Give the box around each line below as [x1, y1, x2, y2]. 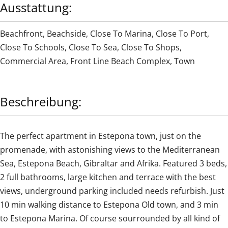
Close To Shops [121, 41, 180, 53]
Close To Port [156, 27, 207, 39]
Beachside [47, 27, 86, 39]
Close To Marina [90, 27, 152, 39]
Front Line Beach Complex [70, 55, 170, 67]
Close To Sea [69, 41, 117, 53]
